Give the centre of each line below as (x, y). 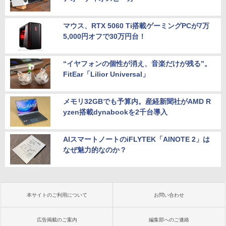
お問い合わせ (169, 195)
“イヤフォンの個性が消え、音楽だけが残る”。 (137, 63)
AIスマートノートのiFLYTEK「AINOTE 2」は (136, 139)
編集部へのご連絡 (169, 219)
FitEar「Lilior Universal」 (106, 74)
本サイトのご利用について (57, 195)
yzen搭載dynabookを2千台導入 (115, 112)
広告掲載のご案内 (57, 219)
